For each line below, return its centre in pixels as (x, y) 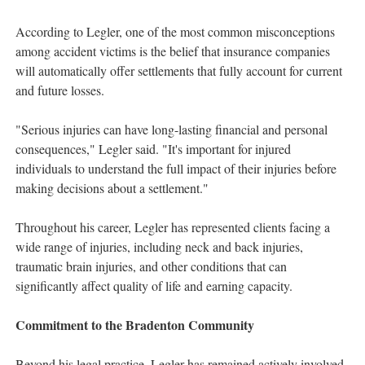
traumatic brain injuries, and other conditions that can (151, 266)
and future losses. (60, 90)
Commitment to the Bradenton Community (135, 325)
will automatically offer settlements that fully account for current (179, 71)
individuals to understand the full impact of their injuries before (176, 169)
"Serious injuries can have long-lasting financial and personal (172, 130)
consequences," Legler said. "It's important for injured (153, 149)
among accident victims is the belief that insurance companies (173, 51)
